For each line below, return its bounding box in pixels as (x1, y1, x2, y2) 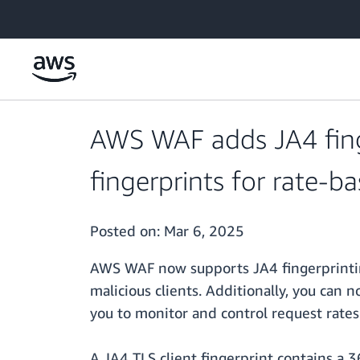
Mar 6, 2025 (164, 222, 244, 240)
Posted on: (90, 222, 164, 240)
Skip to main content (7, 9, 112, 22)
